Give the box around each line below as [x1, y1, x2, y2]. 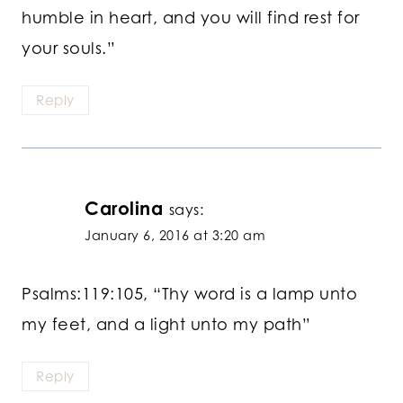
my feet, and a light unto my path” [22, 314, 310, 335]
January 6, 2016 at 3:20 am [85, 227, 265, 243]
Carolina [85, 196, 163, 219]
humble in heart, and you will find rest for [22, 6, 360, 27]
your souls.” [22, 37, 115, 58]
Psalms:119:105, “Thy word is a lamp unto [22, 283, 357, 304]
